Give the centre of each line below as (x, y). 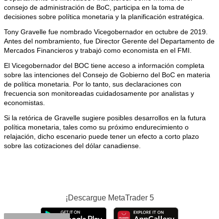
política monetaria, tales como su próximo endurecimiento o (96, 127)
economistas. (24, 103)
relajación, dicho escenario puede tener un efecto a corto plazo (101, 136)
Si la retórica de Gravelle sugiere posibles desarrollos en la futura (105, 118)
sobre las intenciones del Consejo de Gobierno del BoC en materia (107, 75)
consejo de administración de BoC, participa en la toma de (94, 7)
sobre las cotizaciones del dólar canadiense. (72, 146)
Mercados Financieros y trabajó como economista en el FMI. (98, 50)
